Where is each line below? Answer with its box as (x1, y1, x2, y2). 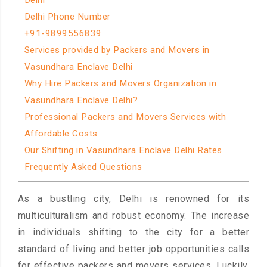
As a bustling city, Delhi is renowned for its (17, 193, 250, 205)
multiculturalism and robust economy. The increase (17, 210, 250, 222)
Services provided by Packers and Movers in (24, 45, 210, 55)
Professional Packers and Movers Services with (24, 111, 226, 122)
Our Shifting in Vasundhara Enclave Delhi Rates (24, 145, 222, 156)
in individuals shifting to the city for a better (17, 226, 250, 238)
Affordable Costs (24, 128, 98, 139)
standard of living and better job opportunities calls (17, 243, 250, 255)
